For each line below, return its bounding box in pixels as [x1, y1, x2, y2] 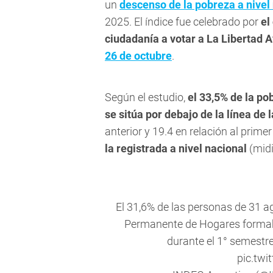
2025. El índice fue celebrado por [105, 15, 261, 29]
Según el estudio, [105, 91, 188, 104]
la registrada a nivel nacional [105, 142, 247, 155]
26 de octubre [105, 49, 172, 63]
